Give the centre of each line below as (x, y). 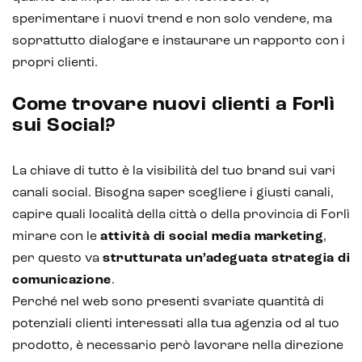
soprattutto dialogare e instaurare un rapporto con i (179, 41)
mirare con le (56, 236)
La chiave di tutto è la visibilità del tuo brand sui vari (174, 171)
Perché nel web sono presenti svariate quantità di (168, 302)
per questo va (57, 258)
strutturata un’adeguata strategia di (226, 258)
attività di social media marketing (212, 236)
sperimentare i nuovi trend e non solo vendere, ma (172, 19)
